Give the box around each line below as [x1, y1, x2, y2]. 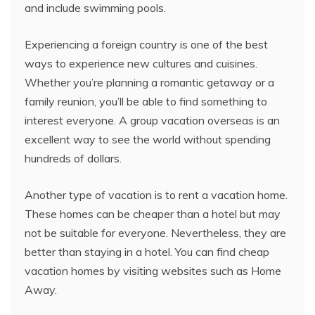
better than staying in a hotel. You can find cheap [25, 244, 269, 259]
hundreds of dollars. [25, 150, 122, 165]
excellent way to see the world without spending [25, 131, 271, 146]
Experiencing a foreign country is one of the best [25, 37, 268, 51]
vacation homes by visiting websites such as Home [25, 263, 281, 278]
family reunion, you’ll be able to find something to [25, 94, 267, 108]
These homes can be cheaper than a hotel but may [25, 206, 281, 221]
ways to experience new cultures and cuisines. [25, 56, 257, 70]
